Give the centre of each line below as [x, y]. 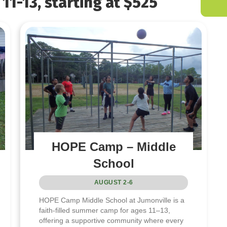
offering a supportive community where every [111, 221]
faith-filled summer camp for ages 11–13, [105, 211]
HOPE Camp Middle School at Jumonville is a [112, 200]
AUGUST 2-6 [113, 183]
